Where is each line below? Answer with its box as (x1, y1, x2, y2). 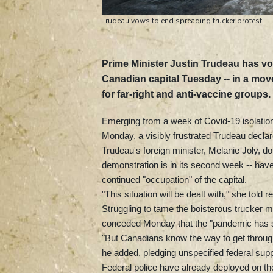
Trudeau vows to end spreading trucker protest (102, 15, 262, 26)
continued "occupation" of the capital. (102, 174, 247, 185)
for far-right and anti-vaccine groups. (102, 88, 271, 99)
